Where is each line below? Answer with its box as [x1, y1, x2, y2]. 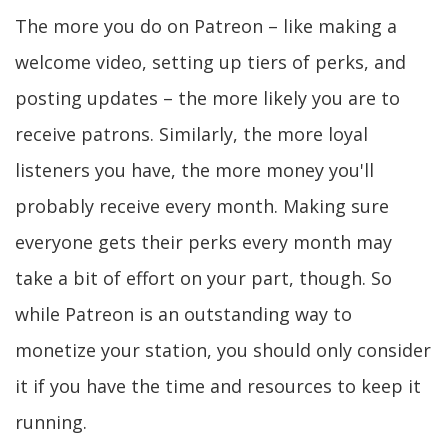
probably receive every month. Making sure [15, 194, 389, 218]
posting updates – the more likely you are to [15, 86, 400, 110]
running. [15, 410, 87, 434]
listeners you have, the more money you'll [15, 158, 374, 182]
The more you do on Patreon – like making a [15, 14, 397, 38]
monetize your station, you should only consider [15, 338, 431, 362]
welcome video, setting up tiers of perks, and [15, 50, 406, 74]
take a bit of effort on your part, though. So [15, 266, 392, 290]
